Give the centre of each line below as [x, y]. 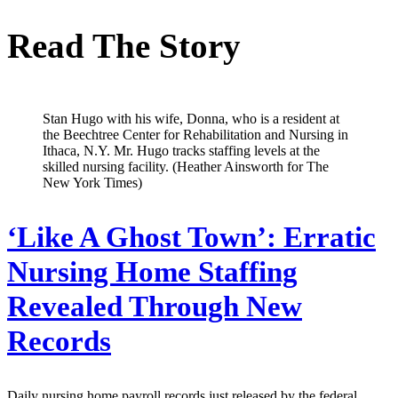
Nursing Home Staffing [152, 271]
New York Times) [92, 182]
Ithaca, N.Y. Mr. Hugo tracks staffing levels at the [181, 150]
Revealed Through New [155, 306]
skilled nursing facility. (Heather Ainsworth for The [186, 166]
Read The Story [124, 45]
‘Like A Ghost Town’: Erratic [191, 237]
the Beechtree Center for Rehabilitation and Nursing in [195, 134]
